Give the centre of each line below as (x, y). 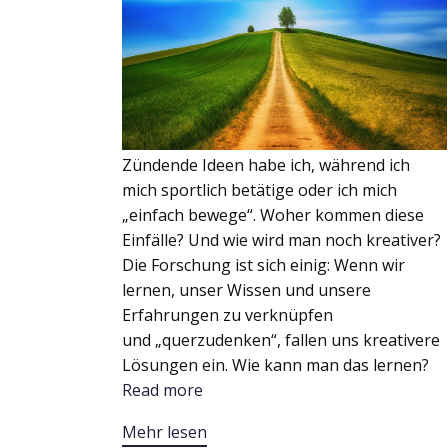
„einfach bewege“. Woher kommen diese (273, 215)
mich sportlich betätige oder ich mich (259, 190)
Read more (162, 390)
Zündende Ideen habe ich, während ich (266, 165)
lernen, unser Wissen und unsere (246, 290)
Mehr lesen (164, 432)
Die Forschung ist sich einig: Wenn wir (263, 265)
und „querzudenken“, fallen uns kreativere (281, 340)
